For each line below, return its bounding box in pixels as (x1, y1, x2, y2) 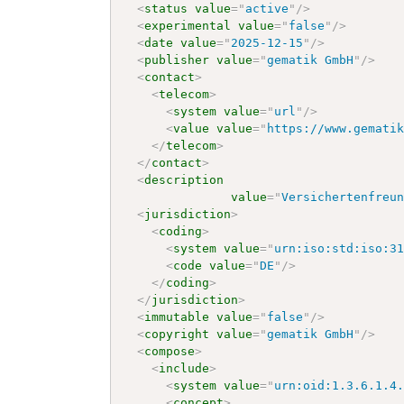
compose (144, 344, 196, 358)
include (159, 361, 210, 375)
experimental (144, 18, 232, 32)
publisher (144, 52, 210, 67)
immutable (144, 309, 210, 324)
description (144, 172, 225, 187)
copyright (144, 326, 210, 341)
